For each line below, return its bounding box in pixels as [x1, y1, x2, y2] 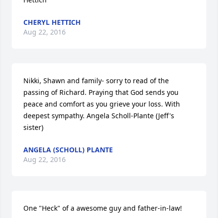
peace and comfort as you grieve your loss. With [23, 99, 180, 109]
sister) [23, 123, 43, 132]
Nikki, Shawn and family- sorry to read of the [23, 76, 169, 85]
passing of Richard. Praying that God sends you [23, 88, 179, 97]
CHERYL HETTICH [23, 18, 81, 27]
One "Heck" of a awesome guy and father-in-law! [23, 203, 182, 213]
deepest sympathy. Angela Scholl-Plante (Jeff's [23, 111, 174, 120]
